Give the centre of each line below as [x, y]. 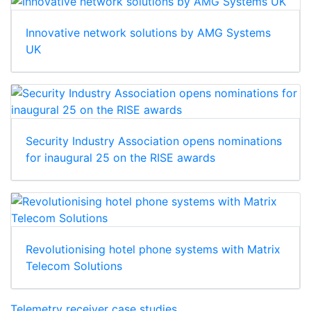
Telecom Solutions [74, 266]
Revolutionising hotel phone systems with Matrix [153, 250]
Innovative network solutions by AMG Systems [148, 33]
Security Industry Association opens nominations [154, 141]
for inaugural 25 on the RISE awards [120, 158]
